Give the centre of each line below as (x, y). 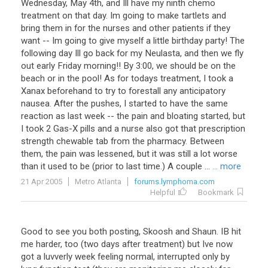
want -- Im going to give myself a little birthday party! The (133, 41)
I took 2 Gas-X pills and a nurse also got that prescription (133, 129)
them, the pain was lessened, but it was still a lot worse (129, 154)
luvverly (58, 257)
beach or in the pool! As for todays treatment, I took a (127, 78)
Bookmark (216, 192)
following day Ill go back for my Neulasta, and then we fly (132, 53)
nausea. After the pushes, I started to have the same (124, 103)
